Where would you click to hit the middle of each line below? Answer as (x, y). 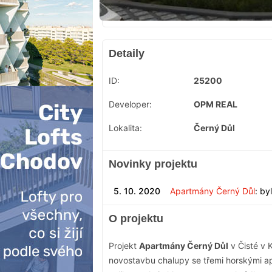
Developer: (130, 104)
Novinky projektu (153, 164)
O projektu (136, 219)
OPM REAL (216, 104)
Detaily (127, 54)
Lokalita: (125, 128)
